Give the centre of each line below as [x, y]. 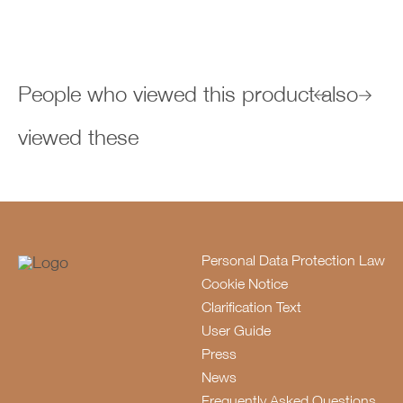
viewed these [78, 140]
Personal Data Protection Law [293, 262]
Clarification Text [251, 309]
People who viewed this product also [188, 97]
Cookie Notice [245, 286]
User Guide [236, 332]
